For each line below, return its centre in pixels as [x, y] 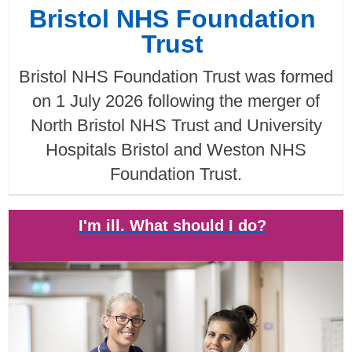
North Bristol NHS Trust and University [176, 126]
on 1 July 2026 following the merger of [176, 101]
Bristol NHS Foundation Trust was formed [176, 77]
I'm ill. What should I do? [172, 226]
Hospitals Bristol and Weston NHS [176, 150]
